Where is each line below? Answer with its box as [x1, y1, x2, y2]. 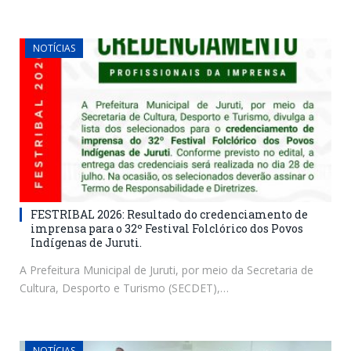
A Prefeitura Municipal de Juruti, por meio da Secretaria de [20, 262, 313, 278]
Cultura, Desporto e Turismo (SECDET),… [20, 280, 229, 296]
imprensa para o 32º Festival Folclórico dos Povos [31, 221, 303, 237]
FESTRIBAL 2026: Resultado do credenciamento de [31, 207, 308, 223]
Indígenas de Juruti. [31, 235, 142, 251]
